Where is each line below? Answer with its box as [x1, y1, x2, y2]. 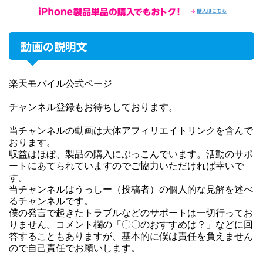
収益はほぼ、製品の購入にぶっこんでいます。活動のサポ [9, 147, 253, 160]
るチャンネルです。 [9, 194, 93, 207]
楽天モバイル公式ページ [9, 77, 112, 89]
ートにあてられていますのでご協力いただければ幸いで [9, 159, 244, 171]
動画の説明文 [21, 38, 87, 54]
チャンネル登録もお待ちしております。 [9, 100, 178, 113]
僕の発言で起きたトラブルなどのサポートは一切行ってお [9, 206, 253, 218]
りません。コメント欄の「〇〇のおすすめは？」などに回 [9, 218, 253, 230]
